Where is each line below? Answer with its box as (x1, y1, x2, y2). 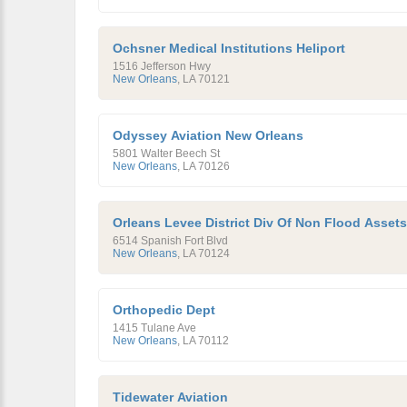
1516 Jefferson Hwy (113, 60, 211, 73)
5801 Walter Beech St (113, 147, 220, 160)
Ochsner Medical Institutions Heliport (113, 41, 345, 55)
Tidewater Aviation (113, 390, 228, 404)
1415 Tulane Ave (113, 322, 196, 334)
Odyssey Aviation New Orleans (113, 128, 303, 143)
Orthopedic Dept (113, 303, 215, 317)
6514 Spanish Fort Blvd (113, 234, 228, 247)
